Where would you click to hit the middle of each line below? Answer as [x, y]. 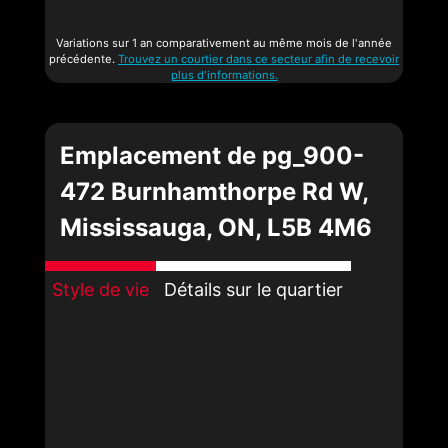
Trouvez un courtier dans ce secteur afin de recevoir [258, 58]
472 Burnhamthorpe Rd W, [214, 191]
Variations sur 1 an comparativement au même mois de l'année [224, 42]
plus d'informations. [224, 74]
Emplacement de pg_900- [212, 155]
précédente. [83, 58]
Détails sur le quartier [253, 289]
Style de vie [100, 289]
